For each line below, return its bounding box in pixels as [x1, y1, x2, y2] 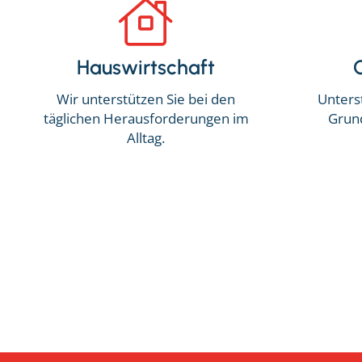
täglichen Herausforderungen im [43, 108, 249, 128]
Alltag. [127, 128, 166, 147]
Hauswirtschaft [77, 55, 216, 80]
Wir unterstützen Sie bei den [57, 89, 236, 108]
